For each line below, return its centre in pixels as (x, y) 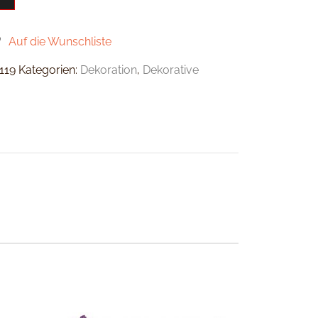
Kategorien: (50, 70)
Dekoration (109, 70)
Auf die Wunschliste (60, 41)
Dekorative (171, 70)
